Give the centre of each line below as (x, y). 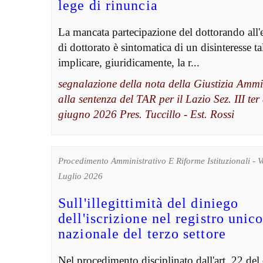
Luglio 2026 (81, 176)
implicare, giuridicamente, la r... (129, 63)
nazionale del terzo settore (142, 234)
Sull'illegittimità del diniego (149, 203)
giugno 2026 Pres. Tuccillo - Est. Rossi (146, 114)
